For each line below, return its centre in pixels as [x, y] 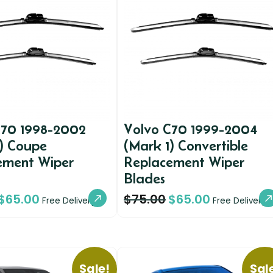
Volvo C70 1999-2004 [190, 129]
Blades [144, 178]
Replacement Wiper [184, 161]
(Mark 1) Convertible [186, 145]
